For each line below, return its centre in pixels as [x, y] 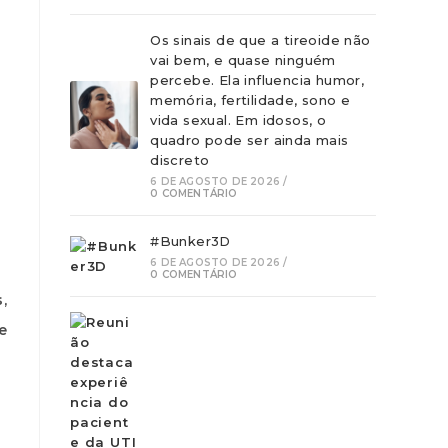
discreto [180, 160]
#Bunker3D [190, 241]
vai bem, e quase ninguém [243, 60]
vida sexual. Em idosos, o [238, 120]
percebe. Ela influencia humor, [257, 80]
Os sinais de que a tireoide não [260, 40]
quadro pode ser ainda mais [249, 140]
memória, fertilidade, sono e [250, 100]
